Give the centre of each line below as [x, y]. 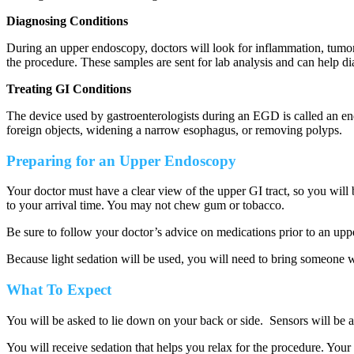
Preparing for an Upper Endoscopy [121, 160]
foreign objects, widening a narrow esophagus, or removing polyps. [174, 130]
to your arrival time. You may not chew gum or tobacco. [145, 205]
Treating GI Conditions [69, 88]
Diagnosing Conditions [67, 21]
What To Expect [59, 289]
